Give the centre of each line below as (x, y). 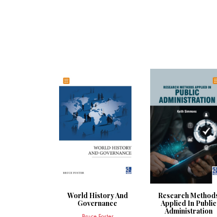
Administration (188, 211)
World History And (97, 196)
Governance (98, 203)
